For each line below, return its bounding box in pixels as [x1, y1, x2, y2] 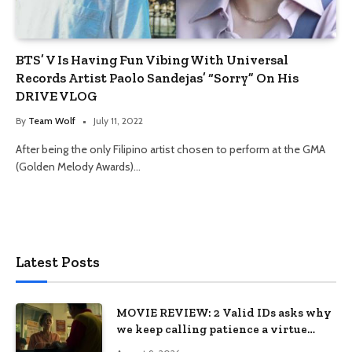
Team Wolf [28, 114, 75, 126]
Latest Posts [16, 252, 100, 271]
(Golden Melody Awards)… [16, 159, 141, 174]
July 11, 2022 [93, 114, 143, 126]
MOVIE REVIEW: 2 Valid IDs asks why [116, 305, 332, 320]
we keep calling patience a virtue [116, 321, 307, 336]
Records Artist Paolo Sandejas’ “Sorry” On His [16, 69, 299, 86]
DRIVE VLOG [16, 87, 97, 104]
